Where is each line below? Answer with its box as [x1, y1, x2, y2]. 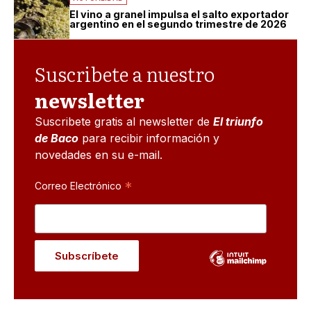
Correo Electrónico [35, 179, 124, 192]
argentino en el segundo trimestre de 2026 [69, 17, 287, 30]
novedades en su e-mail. [35, 147, 162, 162]
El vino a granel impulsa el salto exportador [69, 8, 289, 20]
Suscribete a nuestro [35, 58, 215, 88]
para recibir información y [78, 131, 219, 145]
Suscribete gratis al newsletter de [35, 114, 213, 128]
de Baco [35, 131, 78, 145]
